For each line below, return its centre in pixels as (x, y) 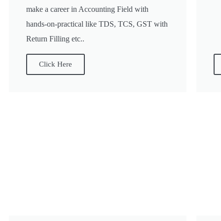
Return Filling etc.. (55, 39)
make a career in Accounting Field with (87, 9)
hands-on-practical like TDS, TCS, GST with (97, 24)
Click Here (55, 64)
